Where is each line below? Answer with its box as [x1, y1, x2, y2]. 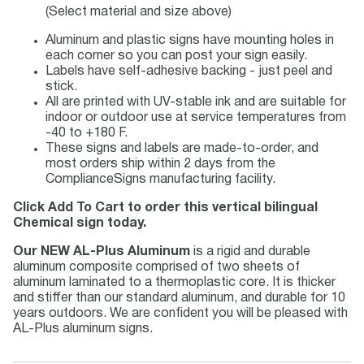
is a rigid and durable [190, 246, 310, 258]
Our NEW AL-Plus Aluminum [13, 246, 190, 258]
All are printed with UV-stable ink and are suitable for [45, 97, 346, 108]
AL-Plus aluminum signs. [13, 323, 153, 335]
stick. [45, 81, 77, 93]
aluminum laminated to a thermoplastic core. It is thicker [13, 277, 336, 288]
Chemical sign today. [13, 218, 146, 229]
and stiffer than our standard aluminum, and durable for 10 [13, 292, 345, 304]
